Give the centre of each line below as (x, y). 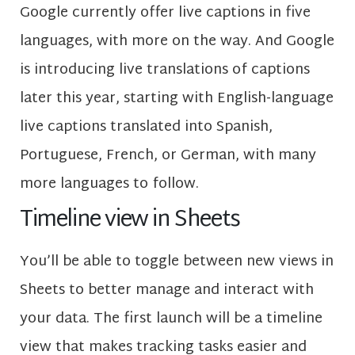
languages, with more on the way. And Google (177, 41)
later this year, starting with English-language (177, 98)
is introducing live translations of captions (165, 70)
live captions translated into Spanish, (146, 127)
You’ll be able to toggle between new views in (177, 262)
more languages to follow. (109, 184)
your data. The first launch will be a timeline (171, 319)
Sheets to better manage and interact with (167, 291)
